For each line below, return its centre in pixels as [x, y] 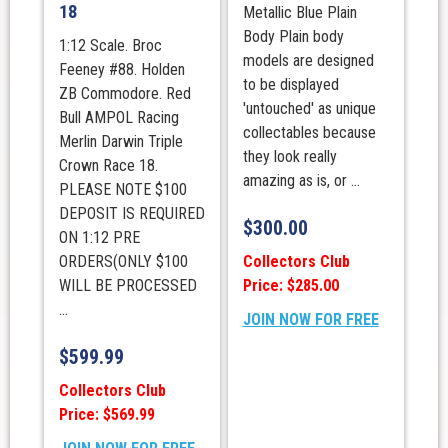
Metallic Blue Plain [299, 12]
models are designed [308, 60]
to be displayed [290, 84]
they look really [289, 156]
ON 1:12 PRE [99, 237]
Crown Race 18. [108, 165]
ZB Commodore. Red [124, 93]
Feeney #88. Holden [121, 69]
